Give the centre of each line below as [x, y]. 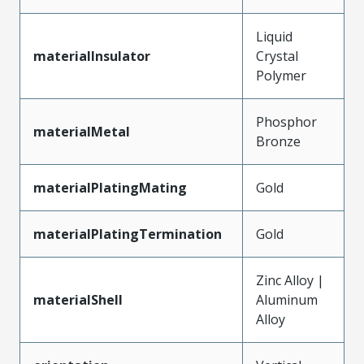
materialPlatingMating [110, 187]
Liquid [274, 36]
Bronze [278, 141]
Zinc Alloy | [290, 280]
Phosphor [286, 121]
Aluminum [287, 299]
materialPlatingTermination [128, 234]
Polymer [281, 75]
